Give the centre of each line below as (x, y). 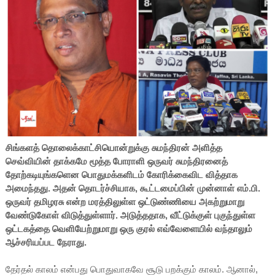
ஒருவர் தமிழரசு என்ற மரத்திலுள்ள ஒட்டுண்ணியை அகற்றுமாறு (125, 201)
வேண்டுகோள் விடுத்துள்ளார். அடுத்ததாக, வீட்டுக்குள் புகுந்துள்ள (130, 215)
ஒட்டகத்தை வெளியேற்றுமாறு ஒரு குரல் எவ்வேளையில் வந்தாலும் (129, 228)
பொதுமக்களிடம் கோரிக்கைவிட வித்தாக (159, 174)
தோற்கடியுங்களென (43, 174)
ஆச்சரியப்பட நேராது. (47, 242)
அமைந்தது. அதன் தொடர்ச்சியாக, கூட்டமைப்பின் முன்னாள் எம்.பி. (133, 188)
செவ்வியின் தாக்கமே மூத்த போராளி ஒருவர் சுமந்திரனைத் (116, 161)
